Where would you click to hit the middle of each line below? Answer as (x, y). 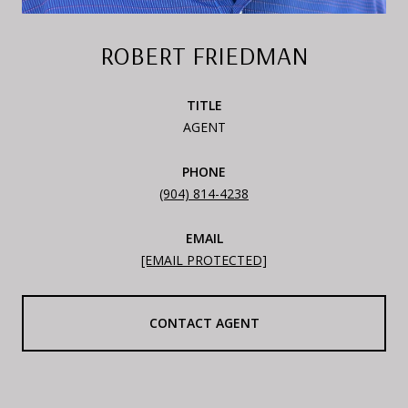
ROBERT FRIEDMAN (204, 55)
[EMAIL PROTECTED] (204, 260)
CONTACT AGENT (204, 322)
